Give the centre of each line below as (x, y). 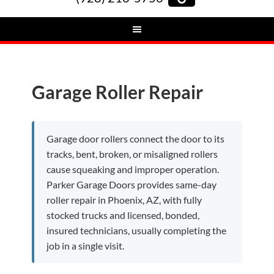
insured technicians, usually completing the (137, 230)
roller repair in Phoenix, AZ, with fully (124, 200)
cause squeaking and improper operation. (133, 169)
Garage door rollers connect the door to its (136, 139)
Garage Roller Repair (118, 92)
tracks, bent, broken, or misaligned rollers (132, 154)
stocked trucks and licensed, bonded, (123, 215)
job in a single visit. (86, 246)
